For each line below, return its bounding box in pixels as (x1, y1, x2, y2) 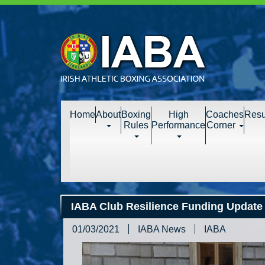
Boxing (121, 109, 151, 119)
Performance (151, 120, 205, 130)
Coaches (206, 109, 244, 119)
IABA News (138, 224, 186, 234)
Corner (206, 120, 238, 130)
